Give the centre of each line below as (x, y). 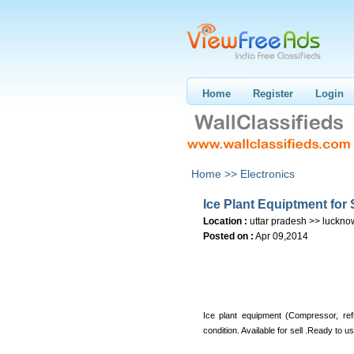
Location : (225, 221)
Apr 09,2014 (282, 236)
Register (273, 94)
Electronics (267, 174)
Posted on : (228, 236)
